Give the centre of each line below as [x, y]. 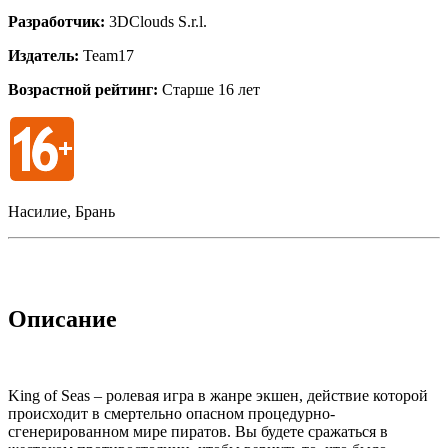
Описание [62, 318]
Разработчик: [58, 21]
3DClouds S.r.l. [158, 21]
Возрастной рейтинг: [83, 89]
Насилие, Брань [61, 211]
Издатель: [45, 55]
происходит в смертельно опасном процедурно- [171, 413]
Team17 [108, 55]
